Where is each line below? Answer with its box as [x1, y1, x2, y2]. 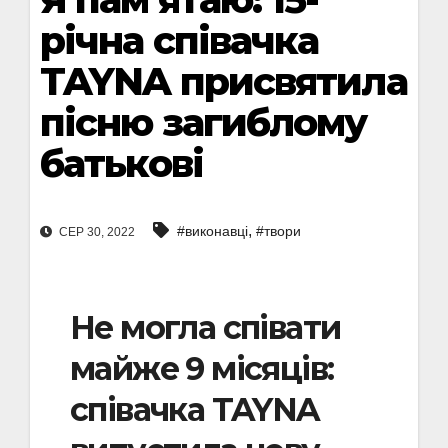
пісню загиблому [40, 99, 367, 146]
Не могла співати [70, 308, 341, 348]
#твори [256, 223, 301, 240]
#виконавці [177, 223, 248, 240]
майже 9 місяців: [70, 349, 334, 389]
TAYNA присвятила [40, 58, 407, 105]
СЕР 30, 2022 [56, 225, 135, 240]
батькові [40, 140, 203, 187]
